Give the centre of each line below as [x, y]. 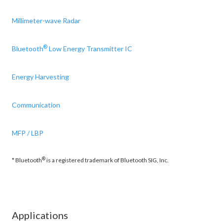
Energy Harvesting [40, 77]
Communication [36, 105]
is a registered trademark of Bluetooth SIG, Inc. [107, 160]
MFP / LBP [28, 133]
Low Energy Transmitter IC [90, 49]
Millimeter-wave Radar [46, 20]
